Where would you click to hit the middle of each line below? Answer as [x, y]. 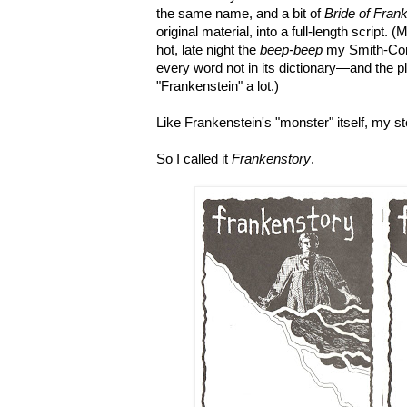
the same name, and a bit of [240, 13]
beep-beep [291, 50]
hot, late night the [208, 50]
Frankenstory [271, 159]
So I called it [194, 159]
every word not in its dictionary [246, 68]
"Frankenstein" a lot [213, 86]
